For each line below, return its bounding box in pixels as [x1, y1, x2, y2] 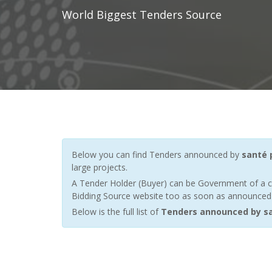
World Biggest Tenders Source [62, 7, 222, 22]
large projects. [72, 161, 127, 173]
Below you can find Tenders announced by [72, 149, 242, 160]
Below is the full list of [72, 206, 161, 217]
